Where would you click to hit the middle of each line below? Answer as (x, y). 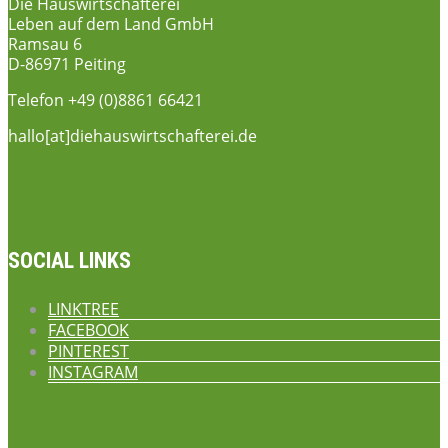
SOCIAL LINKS (69, 260)
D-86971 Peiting (67, 63)
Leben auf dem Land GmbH (111, 23)
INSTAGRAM (93, 371)
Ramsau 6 (45, 43)
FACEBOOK (88, 329)
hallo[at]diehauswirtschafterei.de (132, 135)
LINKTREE (83, 308)
